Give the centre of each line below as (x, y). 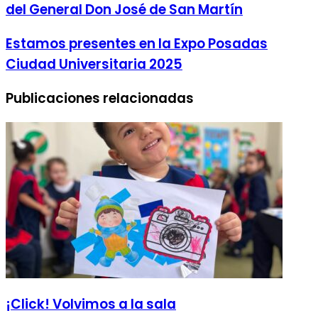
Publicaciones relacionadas (100, 98)
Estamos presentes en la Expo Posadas (137, 44)
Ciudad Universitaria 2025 (94, 65)
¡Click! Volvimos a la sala (91, 305)
